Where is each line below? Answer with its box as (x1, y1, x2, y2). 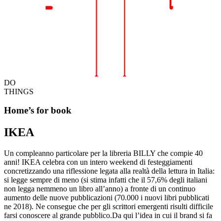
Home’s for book (4, 105, 72, 116)
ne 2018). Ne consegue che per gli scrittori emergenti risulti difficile (4, 202, 213, 211)
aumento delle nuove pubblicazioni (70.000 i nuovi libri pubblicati (4, 193, 209, 202)
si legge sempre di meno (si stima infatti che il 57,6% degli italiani (4, 176, 207, 184)
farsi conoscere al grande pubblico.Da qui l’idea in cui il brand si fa (4, 211, 212, 220)
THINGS (4, 87, 34, 96)
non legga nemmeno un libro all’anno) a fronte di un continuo (4, 184, 195, 193)
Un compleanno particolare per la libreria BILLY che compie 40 (4, 149, 203, 158)
